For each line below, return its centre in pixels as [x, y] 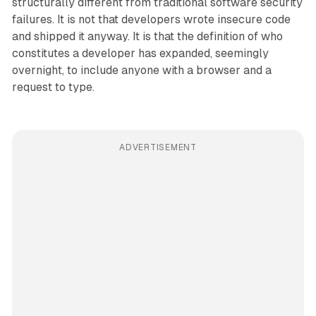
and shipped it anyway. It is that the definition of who [147, 37]
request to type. [53, 87]
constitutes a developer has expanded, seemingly [140, 54]
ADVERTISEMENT [158, 148]
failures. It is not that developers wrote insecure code [151, 20]
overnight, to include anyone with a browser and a [141, 71]
